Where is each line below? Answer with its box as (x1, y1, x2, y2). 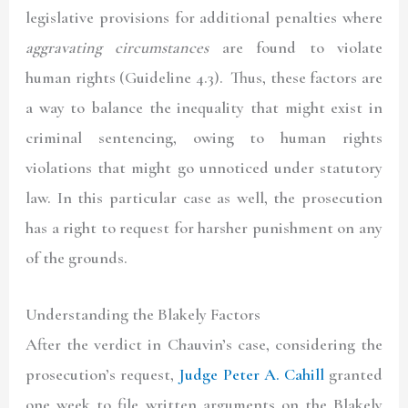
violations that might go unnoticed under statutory (25, 157, 382, 178)
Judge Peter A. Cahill (178, 363, 324, 384)
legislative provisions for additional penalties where (25, 6, 382, 27)
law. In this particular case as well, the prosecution (25, 187, 382, 208)
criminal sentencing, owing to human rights (25, 127, 382, 148)
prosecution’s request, (25, 363, 179, 384)
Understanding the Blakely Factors (25, 303, 261, 324)
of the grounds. (25, 247, 128, 268)
